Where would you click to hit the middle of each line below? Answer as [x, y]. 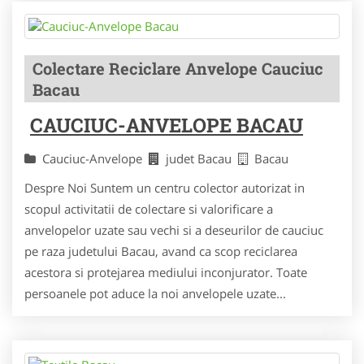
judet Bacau [202, 158]
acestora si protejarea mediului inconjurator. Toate [166, 272]
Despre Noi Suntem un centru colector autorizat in [165, 188]
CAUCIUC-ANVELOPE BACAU [167, 125]
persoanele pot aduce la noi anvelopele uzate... [155, 293]
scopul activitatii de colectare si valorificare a [149, 209]
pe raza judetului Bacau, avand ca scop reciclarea [161, 251]
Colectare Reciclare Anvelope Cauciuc [178, 68]
